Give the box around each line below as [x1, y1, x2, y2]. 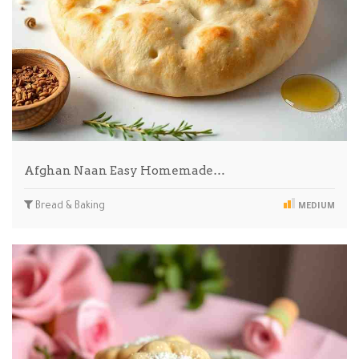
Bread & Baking [33, 201, 105, 212]
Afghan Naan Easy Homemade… [24, 163, 225, 178]
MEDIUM [296, 202, 335, 212]
